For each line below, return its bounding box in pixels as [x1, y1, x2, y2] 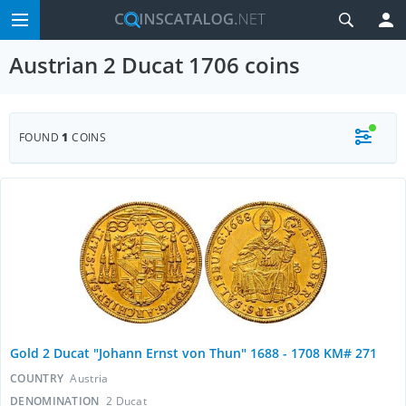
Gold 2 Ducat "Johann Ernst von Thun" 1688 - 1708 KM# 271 [10, 344, 377, 362]
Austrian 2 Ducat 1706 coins [9, 50, 300, 80]
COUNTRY [10, 371, 67, 386]
